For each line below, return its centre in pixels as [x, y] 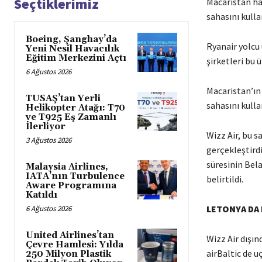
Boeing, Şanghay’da [71, 39]
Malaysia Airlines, [67, 167]
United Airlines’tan [70, 235]
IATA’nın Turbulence [75, 176]
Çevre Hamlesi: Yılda [75, 244]
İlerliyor [46, 126]
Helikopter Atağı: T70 [75, 108]
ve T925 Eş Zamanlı [71, 117]
